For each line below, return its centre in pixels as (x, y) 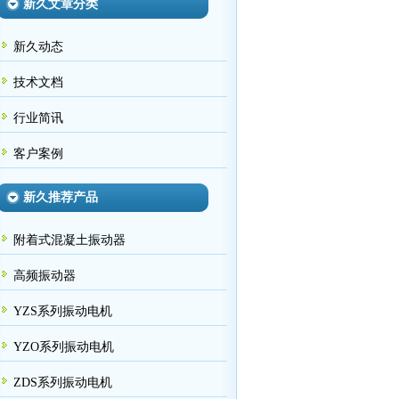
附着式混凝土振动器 (69, 240)
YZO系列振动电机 (64, 347)
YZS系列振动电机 (63, 311)
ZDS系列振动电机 (63, 383)
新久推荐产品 (61, 197)
